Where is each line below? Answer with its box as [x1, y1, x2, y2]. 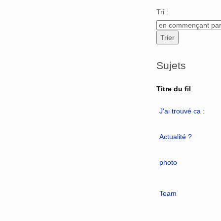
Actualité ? [159, 132, 192, 141]
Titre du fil [156, 84, 191, 93]
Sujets [156, 60, 186, 72]
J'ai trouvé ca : [159, 107, 205, 115]
